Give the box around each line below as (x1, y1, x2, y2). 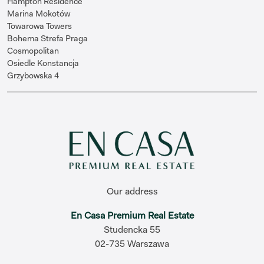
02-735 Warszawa (95, 237, 169, 250)
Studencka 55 (104, 223, 160, 236)
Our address (106, 184, 158, 197)
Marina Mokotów (7, 7, 70, 19)
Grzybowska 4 (7, 69, 59, 81)
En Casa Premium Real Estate (70, 209, 194, 222)
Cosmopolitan (7, 44, 59, 57)
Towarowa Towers (7, 19, 72, 32)
